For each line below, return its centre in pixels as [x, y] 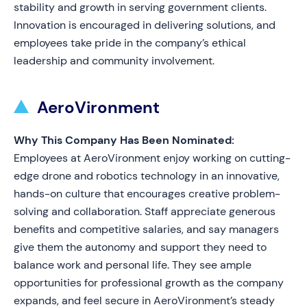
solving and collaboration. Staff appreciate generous [145, 211]
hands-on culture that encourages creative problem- [147, 194]
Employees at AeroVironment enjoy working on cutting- [152, 158]
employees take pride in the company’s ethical [130, 43]
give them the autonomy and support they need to [140, 247]
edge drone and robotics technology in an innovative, [147, 176]
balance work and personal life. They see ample [133, 265]
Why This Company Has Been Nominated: [124, 140]
